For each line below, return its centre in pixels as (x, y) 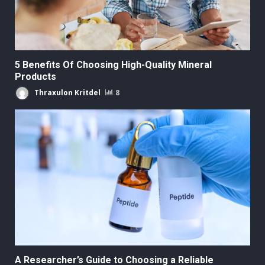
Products (37, 77)
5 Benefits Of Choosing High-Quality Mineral (113, 65)
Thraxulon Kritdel (67, 92)
